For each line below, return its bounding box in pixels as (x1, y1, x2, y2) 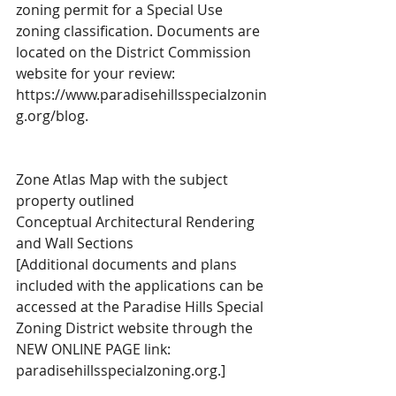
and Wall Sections (16, 233, 133, 253)
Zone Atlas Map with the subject (16, 170, 232, 189)
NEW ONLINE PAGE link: (16, 339, 174, 359)
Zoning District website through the (16, 318, 256, 338)
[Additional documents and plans (16, 255, 240, 274)
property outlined (16, 191, 134, 210)
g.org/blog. (16, 106, 88, 126)
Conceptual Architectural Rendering (16, 212, 258, 232)
